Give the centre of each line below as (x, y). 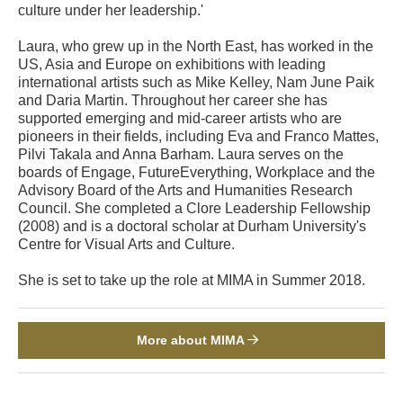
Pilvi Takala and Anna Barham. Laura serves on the (181, 154)
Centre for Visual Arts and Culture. (126, 244)
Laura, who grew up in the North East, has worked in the (196, 46)
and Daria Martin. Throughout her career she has (173, 100)
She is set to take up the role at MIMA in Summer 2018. (192, 280)
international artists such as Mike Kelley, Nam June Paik (196, 82)
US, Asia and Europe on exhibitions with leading (172, 64)
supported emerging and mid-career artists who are (180, 118)
